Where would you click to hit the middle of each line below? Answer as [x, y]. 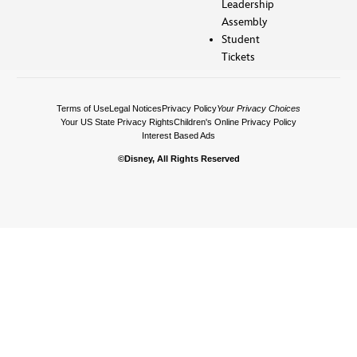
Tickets [238, 57]
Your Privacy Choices [258, 109]
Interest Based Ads [178, 136]
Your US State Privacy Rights [117, 122]
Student [241, 39]
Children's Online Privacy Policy [235, 122]
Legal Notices [135, 109]
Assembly [244, 22]
